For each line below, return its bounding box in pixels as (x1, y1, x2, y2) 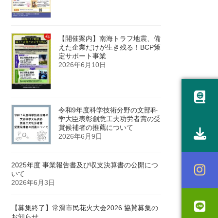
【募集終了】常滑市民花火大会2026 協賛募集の (11, 203, 159, 212)
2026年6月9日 (58, 132, 103, 140)
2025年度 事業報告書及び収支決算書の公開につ (11, 161, 159, 169)
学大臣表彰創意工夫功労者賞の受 (58, 114, 161, 123)
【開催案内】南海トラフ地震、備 (58, 35, 161, 43)
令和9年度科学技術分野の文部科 (58, 106, 158, 114)
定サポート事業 (58, 52, 107, 60)
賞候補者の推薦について (58, 123, 134, 131)
